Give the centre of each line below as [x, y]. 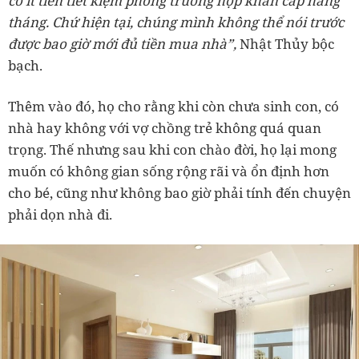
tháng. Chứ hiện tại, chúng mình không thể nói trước [176, 22]
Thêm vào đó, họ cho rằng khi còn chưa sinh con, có [173, 106]
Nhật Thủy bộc [287, 43]
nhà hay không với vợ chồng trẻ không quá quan [165, 127]
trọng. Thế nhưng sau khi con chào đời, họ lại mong [172, 149]
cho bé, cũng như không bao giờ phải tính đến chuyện [179, 192]
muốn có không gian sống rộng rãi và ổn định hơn [169, 171]
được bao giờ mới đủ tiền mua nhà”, [124, 43]
